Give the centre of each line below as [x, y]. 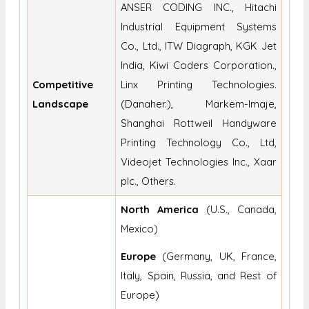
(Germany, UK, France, [216, 257]
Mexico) [140, 229]
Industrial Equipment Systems [199, 27]
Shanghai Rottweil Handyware [199, 123]
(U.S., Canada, [238, 210]
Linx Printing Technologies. [199, 85]
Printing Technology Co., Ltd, [199, 143]
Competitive [63, 85]
